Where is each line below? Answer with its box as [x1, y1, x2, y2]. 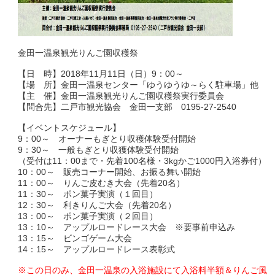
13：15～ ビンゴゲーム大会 [17, 233, 132, 243]
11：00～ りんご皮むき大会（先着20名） [17, 177, 185, 188]
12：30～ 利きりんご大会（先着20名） [17, 199, 176, 210]
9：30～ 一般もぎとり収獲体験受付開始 [17, 144, 179, 155]
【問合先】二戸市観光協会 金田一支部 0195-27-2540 [17, 101, 236, 112]
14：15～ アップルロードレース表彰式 [17, 244, 175, 254]
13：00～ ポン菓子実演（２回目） [17, 211, 158, 221]
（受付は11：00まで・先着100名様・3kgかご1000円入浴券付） [17, 155, 266, 166]
